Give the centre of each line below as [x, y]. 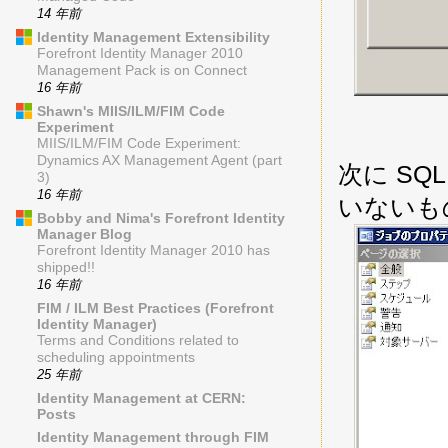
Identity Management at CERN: [141, 398]
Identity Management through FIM [153, 437]
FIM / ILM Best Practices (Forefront [155, 308]
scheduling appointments [116, 358]
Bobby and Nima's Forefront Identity [161, 218]
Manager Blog [84, 234]
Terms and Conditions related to [138, 341]
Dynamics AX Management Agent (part [159, 161]
